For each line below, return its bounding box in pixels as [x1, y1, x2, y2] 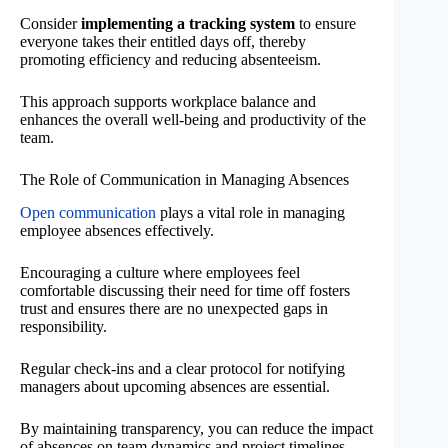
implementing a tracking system [81, 14, 295, 32]
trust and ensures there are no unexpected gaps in [20, 299, 328, 317]
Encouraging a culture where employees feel [20, 263, 300, 281]
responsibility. [20, 317, 107, 335]
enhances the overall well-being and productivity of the [20, 110, 366, 128]
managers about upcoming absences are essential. [20, 377, 330, 395]
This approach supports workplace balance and [20, 92, 316, 110]
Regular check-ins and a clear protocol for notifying [20, 359, 345, 377]
